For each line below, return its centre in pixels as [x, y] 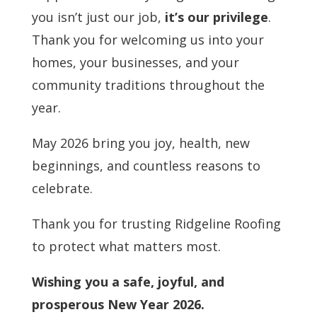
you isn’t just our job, [98, 17]
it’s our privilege [216, 17]
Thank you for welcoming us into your [148, 39]
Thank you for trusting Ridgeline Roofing [156, 223]
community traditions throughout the [148, 85]
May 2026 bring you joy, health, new [140, 143]
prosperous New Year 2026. [118, 304]
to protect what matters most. [126, 246]
